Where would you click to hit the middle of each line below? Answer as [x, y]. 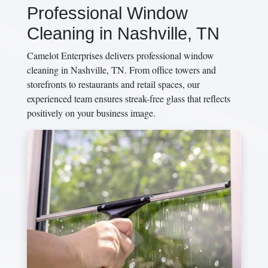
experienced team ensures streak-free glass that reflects [129, 98]
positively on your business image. [91, 113]
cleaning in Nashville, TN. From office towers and [121, 70]
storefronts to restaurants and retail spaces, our [113, 84]
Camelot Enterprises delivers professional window [121, 55]
